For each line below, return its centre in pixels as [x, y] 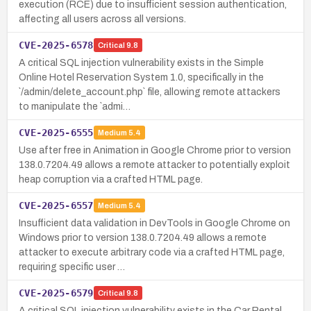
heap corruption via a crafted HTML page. [111, 179]
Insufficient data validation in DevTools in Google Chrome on [154, 223]
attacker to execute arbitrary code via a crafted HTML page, [152, 252]
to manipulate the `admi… [75, 106]
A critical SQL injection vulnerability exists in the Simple [141, 62]
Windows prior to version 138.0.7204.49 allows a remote [143, 237]
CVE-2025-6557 [56, 205]
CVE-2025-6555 [56, 132]
